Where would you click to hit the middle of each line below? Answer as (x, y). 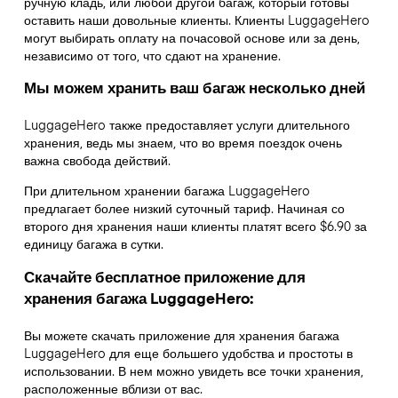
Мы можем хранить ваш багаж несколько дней (194, 88)
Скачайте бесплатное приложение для (164, 276)
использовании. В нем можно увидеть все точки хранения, (193, 370)
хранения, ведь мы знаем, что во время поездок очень (183, 143)
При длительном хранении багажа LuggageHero (167, 191)
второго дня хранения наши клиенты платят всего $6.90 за (195, 226)
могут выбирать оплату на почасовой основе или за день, (191, 37)
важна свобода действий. (97, 160)
